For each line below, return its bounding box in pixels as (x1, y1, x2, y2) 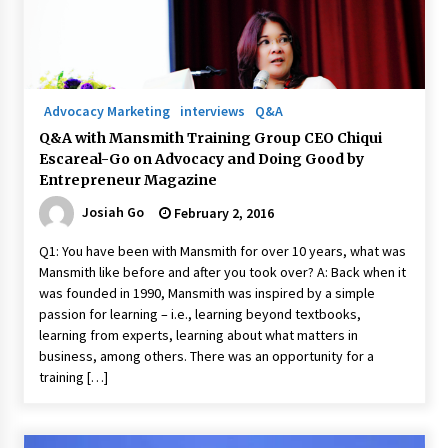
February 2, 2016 (170, 204, 274, 222)
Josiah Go (81, 202, 144, 221)
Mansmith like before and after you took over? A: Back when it (38, 263, 406, 281)
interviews (179, 102, 245, 120)
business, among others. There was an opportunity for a (38, 347, 374, 365)
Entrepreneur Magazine (38, 171, 217, 189)
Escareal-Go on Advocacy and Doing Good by (38, 150, 364, 168)
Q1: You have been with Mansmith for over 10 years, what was (38, 242, 406, 260)
